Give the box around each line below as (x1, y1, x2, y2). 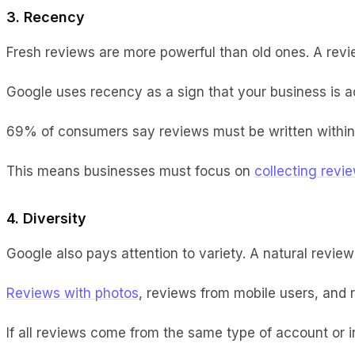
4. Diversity (6, 209, 86, 227)
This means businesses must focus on (6, 162, 254, 179)
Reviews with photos (6, 284, 139, 301)
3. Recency (6, 8, 85, 25)
